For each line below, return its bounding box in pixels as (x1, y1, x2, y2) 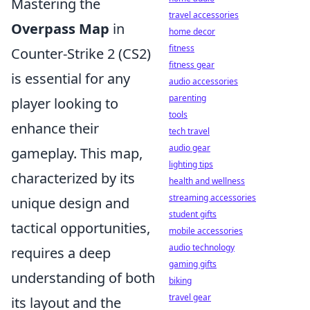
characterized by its (11, 169, 135, 188)
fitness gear (169, 59, 215, 71)
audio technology (169, 241, 235, 253)
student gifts (169, 208, 217, 220)
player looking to (11, 94, 118, 113)
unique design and (11, 194, 129, 212)
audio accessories (169, 75, 238, 87)
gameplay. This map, (11, 144, 143, 163)
